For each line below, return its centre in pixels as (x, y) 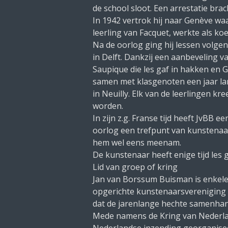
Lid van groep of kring (135, 167)
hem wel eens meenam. (137, 142)
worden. (108, 106)
